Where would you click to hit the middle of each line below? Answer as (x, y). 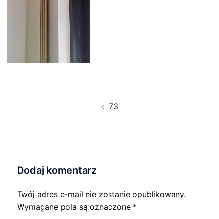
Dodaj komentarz (57, 170)
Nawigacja (36, 98)
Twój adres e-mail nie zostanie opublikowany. (101, 194)
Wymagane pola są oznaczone (75, 207)
